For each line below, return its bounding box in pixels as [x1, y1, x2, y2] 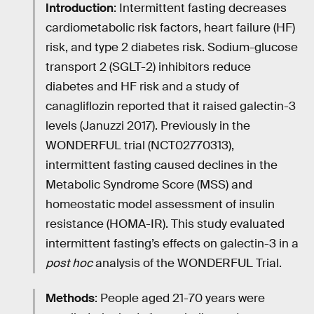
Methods [46, 291, 95, 306]
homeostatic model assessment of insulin [46, 197, 275, 212]
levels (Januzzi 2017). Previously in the [46, 118, 250, 134]
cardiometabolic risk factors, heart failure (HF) [46, 20, 295, 36]
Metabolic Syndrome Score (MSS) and [46, 177, 252, 193]
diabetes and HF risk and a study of [46, 79, 239, 95]
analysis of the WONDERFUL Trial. [93, 256, 282, 271]
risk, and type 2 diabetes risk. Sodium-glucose [46, 40, 298, 55]
